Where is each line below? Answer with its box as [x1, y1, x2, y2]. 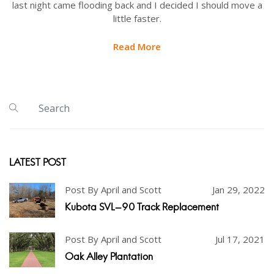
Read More [113, 40, 161, 53]
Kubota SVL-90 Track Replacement [65, 201, 219, 213]
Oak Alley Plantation [65, 251, 153, 263]
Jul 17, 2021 [215, 233, 265, 246]
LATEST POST [9, 157, 66, 169]
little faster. [113, 12, 161, 25]
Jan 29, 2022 [212, 183, 265, 196]
